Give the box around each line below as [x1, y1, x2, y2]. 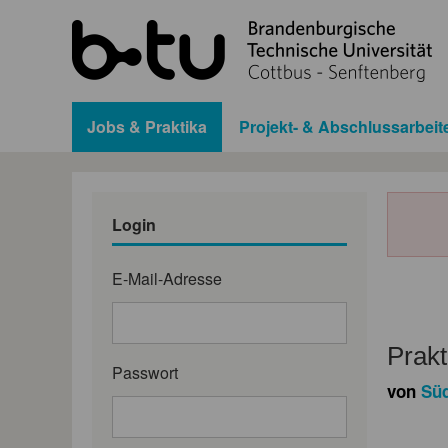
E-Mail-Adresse [112, 266, 222, 290]
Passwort [112, 360, 178, 384]
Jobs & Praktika [87, 114, 207, 138]
